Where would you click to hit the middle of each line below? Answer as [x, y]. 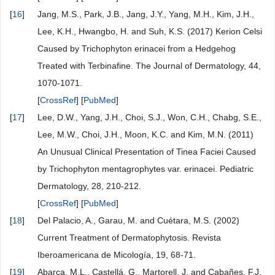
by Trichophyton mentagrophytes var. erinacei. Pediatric [145, 169]
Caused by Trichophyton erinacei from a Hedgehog [137, 49]
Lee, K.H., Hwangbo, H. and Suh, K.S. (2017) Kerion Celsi [150, 32]
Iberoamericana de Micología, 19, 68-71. [117, 255]
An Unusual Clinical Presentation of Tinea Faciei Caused [147, 152]
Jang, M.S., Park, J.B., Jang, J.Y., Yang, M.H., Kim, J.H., [146, 14]
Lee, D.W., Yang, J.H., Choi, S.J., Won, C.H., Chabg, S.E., [149, 118]
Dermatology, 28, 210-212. [89, 186]
